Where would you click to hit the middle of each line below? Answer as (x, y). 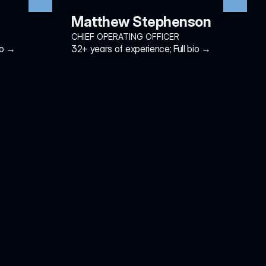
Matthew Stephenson (141, 22)
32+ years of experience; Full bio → (141, 49)
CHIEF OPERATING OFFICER (125, 37)
